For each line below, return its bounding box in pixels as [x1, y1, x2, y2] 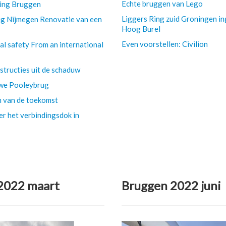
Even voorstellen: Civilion [122, 39, 208, 48]
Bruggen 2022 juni [122, 178, 221, 193]
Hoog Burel [122, 24, 161, 33]
